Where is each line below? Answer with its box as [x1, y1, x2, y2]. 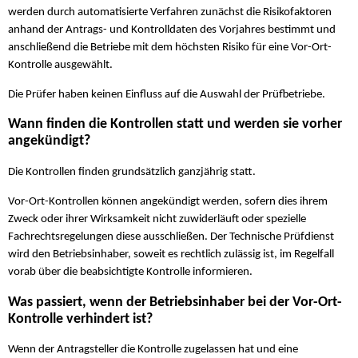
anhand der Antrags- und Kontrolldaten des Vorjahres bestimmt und [8, 23, 336, 36]
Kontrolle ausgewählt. [8, 58, 113, 71]
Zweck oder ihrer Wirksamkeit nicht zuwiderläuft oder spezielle [8, 213, 306, 226]
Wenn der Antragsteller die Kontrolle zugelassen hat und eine [8, 344, 298, 356]
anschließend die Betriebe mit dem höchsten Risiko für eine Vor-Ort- [8, 41, 332, 54]
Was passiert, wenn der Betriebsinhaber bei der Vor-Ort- [8, 295, 342, 309]
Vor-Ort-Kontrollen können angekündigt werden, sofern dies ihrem [8, 196, 328, 209]
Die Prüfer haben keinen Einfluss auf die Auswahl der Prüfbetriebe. [8, 89, 325, 101]
